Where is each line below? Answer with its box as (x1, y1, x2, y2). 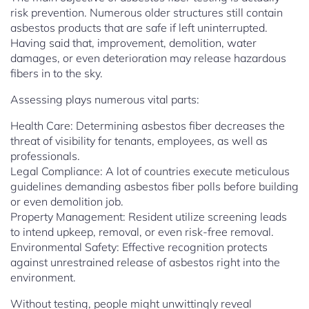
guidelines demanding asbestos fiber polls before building (10, 179, 299, 194)
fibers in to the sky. (10, 66, 103, 81)
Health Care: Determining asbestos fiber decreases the (10, 119, 285, 133)
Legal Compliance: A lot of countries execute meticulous (10, 164, 290, 179)
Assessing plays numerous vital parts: (10, 92, 199, 107)
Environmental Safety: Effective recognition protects (10, 240, 268, 255)
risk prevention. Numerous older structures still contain (10, 6, 283, 20)
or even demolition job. (10, 195, 123, 209)
